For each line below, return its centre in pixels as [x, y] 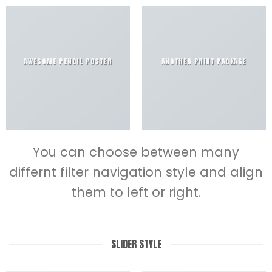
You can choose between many [136, 152]
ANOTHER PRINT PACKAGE [204, 61]
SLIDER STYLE [136, 244]
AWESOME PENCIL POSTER [68, 61]
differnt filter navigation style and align [136, 172]
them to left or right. [136, 192]
